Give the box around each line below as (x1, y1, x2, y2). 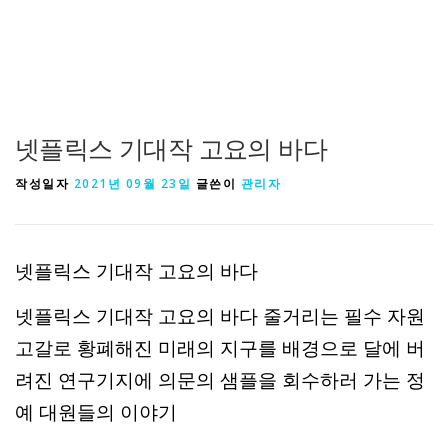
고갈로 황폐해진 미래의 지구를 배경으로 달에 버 (15, 335, 425, 362)
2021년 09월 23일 (73, 175, 191, 192)
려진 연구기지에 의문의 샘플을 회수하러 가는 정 (15, 367, 425, 394)
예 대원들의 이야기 (15, 399, 177, 426)
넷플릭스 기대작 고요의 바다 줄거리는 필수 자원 (15, 303, 425, 330)
